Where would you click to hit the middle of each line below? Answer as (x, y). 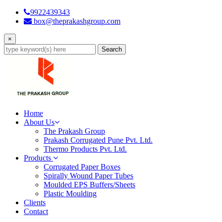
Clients (35, 202)
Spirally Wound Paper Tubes (88, 175)
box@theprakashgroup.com (76, 21)
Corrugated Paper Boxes (82, 166)
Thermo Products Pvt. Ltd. (85, 149)
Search (112, 49)
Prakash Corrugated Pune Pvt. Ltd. (98, 140)
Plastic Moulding (70, 193)
